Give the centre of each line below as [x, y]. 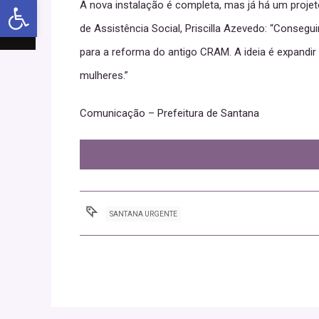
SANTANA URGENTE [144, 214]
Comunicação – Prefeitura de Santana [169, 114]
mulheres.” [104, 76]
